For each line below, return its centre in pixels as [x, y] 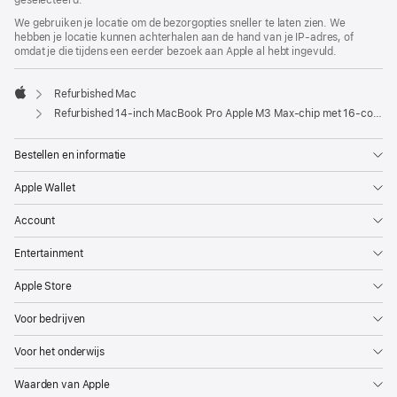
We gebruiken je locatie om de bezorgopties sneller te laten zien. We [180, 23]
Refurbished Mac [95, 93]
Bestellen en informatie [70, 155]
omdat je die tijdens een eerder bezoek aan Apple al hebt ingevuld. [176, 51]
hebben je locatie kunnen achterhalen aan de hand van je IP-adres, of [184, 37]
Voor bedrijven [50, 319]
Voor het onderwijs [59, 351]
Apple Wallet [45, 187]
